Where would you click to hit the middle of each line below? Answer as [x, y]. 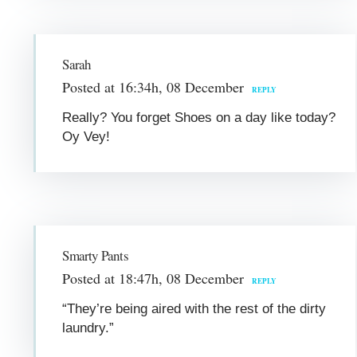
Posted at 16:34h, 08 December [153, 86]
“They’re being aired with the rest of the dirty [194, 308]
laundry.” [88, 328]
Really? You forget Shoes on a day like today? [199, 117]
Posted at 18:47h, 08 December [153, 278]
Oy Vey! [86, 136]
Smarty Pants [95, 255]
